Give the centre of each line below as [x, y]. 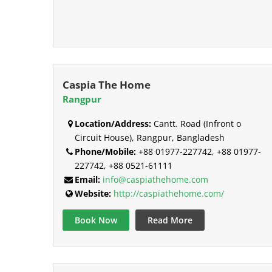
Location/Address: [113, 124]
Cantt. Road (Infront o [196, 124]
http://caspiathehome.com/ [169, 194]
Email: [87, 180]
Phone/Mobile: [105, 152]
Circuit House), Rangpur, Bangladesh [150, 138]
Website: [93, 194]
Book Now [96, 220]
